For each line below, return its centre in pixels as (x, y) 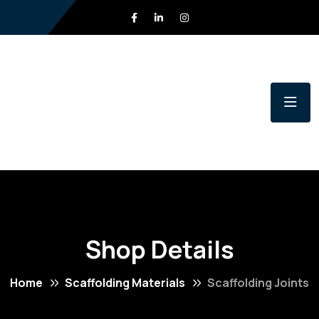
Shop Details (159, 249)
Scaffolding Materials (125, 282)
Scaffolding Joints (258, 282)
